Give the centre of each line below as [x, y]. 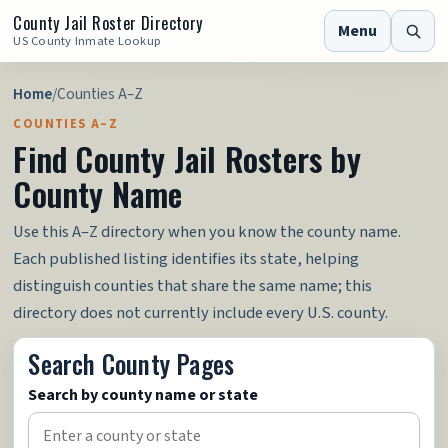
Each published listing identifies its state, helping [186, 259]
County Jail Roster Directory [108, 22]
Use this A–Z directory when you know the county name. [207, 232]
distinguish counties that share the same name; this [193, 286]
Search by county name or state [143, 395]
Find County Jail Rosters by [187, 158]
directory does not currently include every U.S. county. [201, 313]
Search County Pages [131, 363]
